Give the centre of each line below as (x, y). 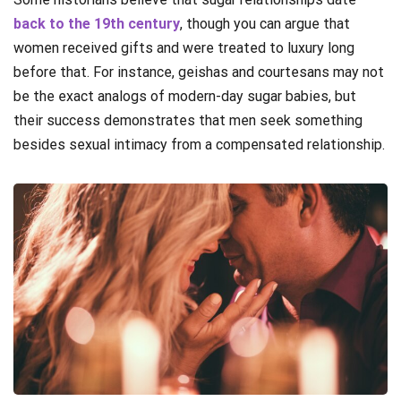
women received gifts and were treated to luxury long (184, 48)
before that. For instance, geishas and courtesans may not (199, 73)
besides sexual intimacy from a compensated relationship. (199, 145)
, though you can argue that (265, 24)
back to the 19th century (97, 24)
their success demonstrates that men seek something (188, 121)
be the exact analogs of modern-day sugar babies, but (185, 97)
